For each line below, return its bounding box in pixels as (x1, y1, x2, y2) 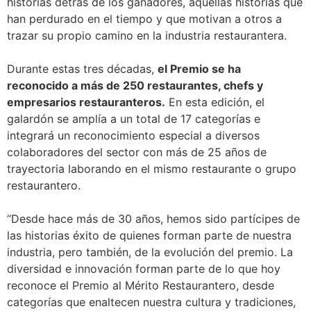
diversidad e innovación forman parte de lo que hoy (7, 262, 280, 276)
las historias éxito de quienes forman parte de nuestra (7, 228, 292, 243)
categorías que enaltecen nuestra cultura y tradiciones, (7, 295, 296, 310)
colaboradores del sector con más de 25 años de (7, 145, 267, 160)
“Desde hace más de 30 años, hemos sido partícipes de (7, 212, 300, 226)
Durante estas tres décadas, (7, 62, 158, 76)
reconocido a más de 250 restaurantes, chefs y (7, 78, 263, 93)
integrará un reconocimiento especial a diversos (7, 128, 260, 143)
